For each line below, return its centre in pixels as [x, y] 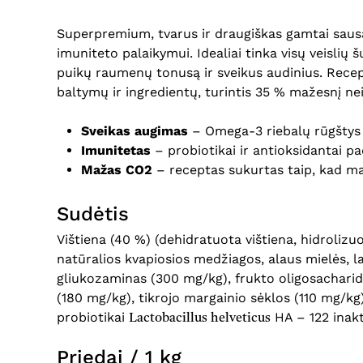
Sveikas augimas [135, 130]
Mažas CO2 [117, 169]
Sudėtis [93, 214]
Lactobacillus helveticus [200, 318]
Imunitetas [116, 150]
